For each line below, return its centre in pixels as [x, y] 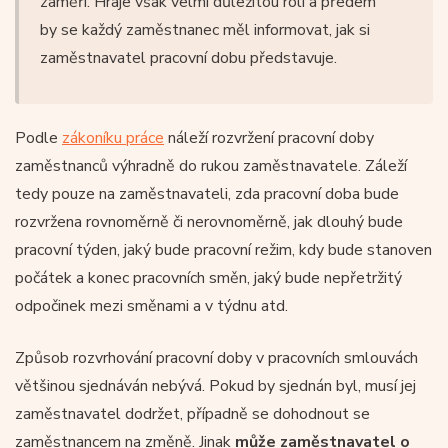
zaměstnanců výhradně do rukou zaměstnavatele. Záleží [211, 165]
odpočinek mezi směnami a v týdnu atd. [151, 305]
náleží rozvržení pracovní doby [269, 137]
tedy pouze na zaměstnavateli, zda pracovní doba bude [207, 193]
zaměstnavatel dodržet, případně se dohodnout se [192, 413]
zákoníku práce [113, 137]
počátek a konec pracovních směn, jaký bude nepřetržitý [208, 277]
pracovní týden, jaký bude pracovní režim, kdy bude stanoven [223, 249]
